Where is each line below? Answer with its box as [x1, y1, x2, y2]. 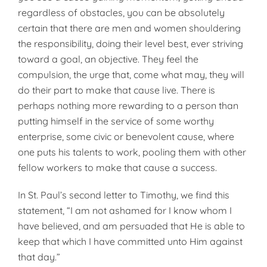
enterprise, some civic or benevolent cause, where [18, 131, 234, 142]
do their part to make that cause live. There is [18, 84, 215, 96]
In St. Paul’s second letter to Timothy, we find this [18, 189, 229, 201]
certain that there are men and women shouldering [18, 22, 241, 34]
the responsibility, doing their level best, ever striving [18, 38, 243, 49]
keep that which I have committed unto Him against [18, 235, 243, 247]
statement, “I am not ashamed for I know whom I [18, 204, 232, 216]
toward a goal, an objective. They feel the [18, 53, 198, 65]
